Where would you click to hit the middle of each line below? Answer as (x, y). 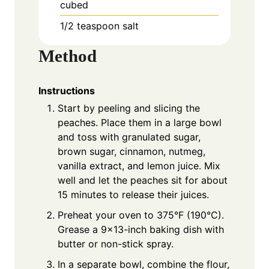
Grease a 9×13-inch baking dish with (141, 230)
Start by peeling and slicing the (129, 108)
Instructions (67, 91)
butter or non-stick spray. (116, 244)
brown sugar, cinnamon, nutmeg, (131, 152)
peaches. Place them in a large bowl (140, 123)
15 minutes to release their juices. (133, 195)
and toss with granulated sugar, (129, 137)
